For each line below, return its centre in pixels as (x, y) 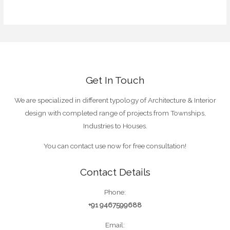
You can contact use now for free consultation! (115, 146)
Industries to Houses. (115, 126)
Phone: (115, 192)
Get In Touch (115, 80)
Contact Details (115, 172)
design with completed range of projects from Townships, (115, 113)
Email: (115, 225)
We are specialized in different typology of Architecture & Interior (115, 100)
